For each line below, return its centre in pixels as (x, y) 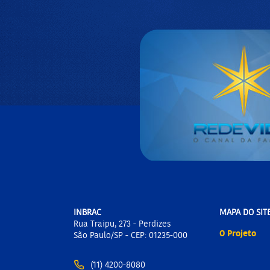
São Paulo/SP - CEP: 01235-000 (130, 235)
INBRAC (87, 212)
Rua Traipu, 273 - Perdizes (122, 224)
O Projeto (238, 233)
